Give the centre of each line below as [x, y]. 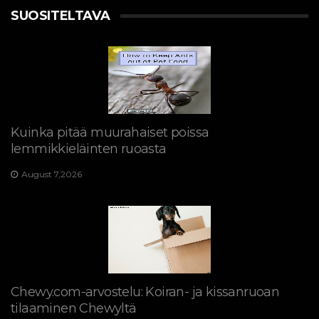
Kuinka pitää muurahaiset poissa [110, 132]
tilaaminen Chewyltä [74, 308]
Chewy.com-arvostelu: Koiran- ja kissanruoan [145, 292]
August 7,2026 [52, 174]
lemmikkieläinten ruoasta [89, 149]
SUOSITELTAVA [61, 16]
